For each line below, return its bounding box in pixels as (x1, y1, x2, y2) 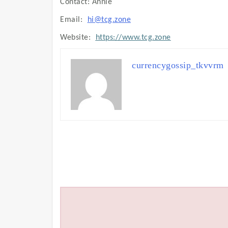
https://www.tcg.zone (95, 33, 171, 42)
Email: (60, 15, 85, 24)
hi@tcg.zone (87, 15, 131, 24)
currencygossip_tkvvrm (132, 60, 224, 71)
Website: (60, 33, 93, 42)
